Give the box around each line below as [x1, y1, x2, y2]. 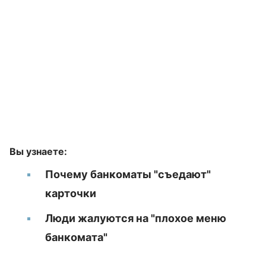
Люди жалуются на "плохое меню [45, 212, 226, 224]
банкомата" [45, 231, 107, 243]
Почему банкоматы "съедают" [45, 168, 211, 180]
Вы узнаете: [9, 145, 67, 157]
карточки [45, 187, 96, 199]
